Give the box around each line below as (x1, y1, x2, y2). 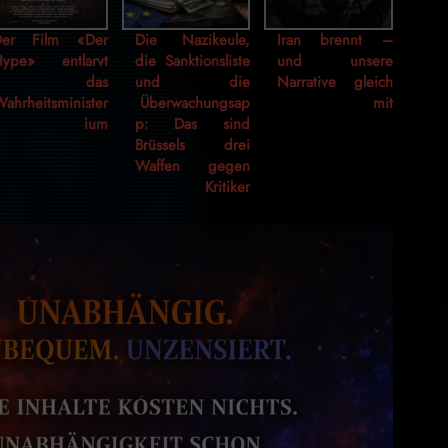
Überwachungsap (140, 92, 251, 115)
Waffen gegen (134, 155, 251, 178)
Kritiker (205, 176, 251, 199)
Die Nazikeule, (134, 29, 251, 52)
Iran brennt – (277, 29, 393, 52)
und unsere (277, 50, 393, 73)
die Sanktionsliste (134, 50, 251, 73)
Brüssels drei (134, 134, 251, 157)
